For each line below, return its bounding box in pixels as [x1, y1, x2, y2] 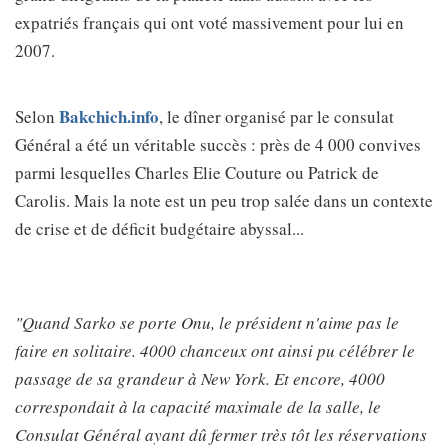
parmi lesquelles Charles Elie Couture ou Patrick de [15, 161, 379, 184]
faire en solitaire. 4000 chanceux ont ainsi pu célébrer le [15, 339, 415, 362]
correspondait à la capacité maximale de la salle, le [15, 395, 381, 418]
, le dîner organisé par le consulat [159, 105, 394, 128]
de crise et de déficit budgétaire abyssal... [15, 217, 304, 240]
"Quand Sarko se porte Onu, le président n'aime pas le [15, 311, 399, 334]
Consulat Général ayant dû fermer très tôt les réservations [15, 423, 427, 446]
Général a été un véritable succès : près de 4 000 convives [15, 133, 421, 156]
